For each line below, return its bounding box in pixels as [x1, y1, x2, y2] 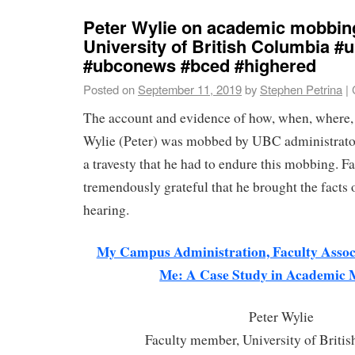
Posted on [83, 80, 135, 97]
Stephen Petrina [260, 80, 342, 97]
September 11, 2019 [138, 80, 242, 97]
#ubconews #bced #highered [83, 52, 316, 78]
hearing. [83, 200, 129, 219]
